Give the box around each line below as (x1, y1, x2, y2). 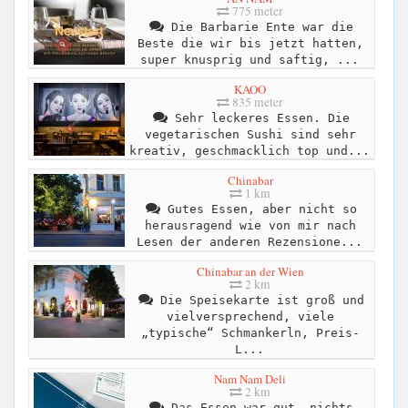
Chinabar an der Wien (196, 263, 304, 280)
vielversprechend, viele (166, 310, 334, 324)
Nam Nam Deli (214, 371, 286, 388)
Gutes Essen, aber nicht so (159, 201, 357, 216)
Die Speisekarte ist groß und (152, 293, 364, 308)
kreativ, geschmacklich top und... (128, 143, 370, 158)
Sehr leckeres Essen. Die (167, 110, 350, 125)
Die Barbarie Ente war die (163, 19, 353, 34)
